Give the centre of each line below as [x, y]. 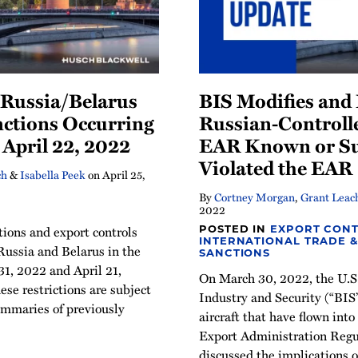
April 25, [124, 174]
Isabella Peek [53, 174]
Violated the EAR [276, 167]
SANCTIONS [235, 252]
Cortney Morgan [255, 197]
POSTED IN [235, 228]
